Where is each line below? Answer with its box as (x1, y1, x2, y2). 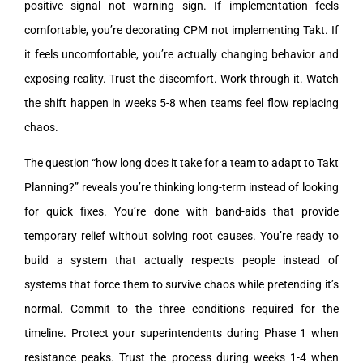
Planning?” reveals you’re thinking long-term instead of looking (24, 180, 339, 194)
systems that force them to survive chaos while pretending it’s (24, 277, 339, 291)
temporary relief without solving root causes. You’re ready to (24, 228, 339, 242)
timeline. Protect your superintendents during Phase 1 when (24, 326, 339, 340)
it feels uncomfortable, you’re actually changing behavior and (24, 47, 339, 61)
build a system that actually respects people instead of (24, 253, 339, 267)
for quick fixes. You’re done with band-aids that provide (24, 204, 339, 218)
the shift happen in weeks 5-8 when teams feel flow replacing (24, 96, 339, 109)
